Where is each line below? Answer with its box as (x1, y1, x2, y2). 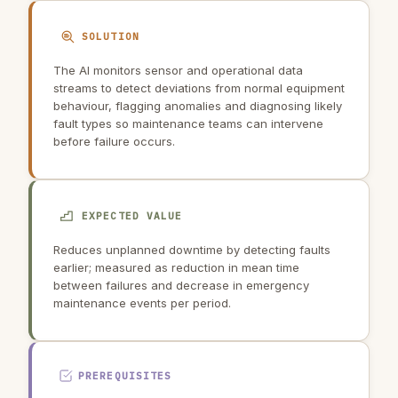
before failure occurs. (53, 134, 175, 148)
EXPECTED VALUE (82, 210, 183, 222)
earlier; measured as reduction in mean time (53, 260, 299, 275)
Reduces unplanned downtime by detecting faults (53, 243, 330, 257)
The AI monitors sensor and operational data (53, 63, 303, 77)
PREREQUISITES (78, 370, 172, 382)
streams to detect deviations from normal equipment (53, 81, 345, 95)
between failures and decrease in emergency (53, 278, 309, 292)
